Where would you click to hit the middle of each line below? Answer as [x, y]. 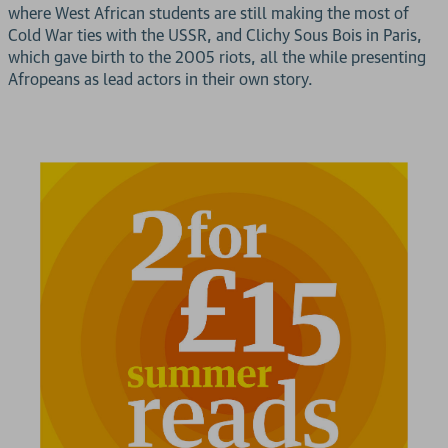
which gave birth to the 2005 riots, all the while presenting [217, 57]
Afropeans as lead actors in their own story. [160, 79]
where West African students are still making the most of [208, 13]
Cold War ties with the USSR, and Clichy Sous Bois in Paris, [215, 35]
